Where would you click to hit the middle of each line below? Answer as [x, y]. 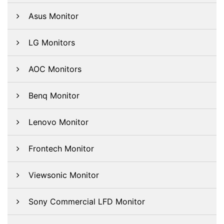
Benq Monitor [54, 95]
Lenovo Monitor [58, 122]
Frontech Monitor [61, 148]
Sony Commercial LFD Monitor [87, 201]
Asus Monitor [53, 16]
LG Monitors [52, 42]
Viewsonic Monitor [64, 175]
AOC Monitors [55, 69]
